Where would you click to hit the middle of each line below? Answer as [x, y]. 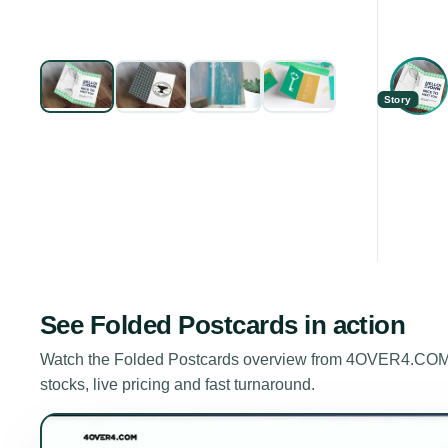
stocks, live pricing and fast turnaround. [177, 384]
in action [351, 324]
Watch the [77, 359]
